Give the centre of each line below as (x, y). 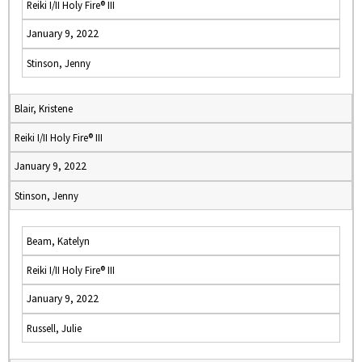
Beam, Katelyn (58, 241)
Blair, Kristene (44, 108)
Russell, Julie (54, 328)
